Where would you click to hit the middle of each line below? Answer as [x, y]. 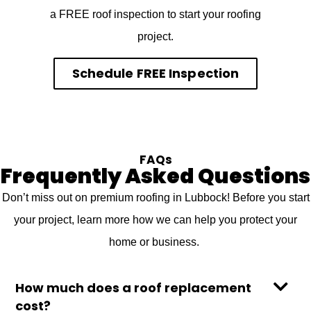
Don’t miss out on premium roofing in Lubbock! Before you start [155, 197]
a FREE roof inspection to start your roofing [155, 14]
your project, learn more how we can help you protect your [155, 219]
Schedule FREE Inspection [155, 73]
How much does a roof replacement [133, 288]
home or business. [155, 242]
